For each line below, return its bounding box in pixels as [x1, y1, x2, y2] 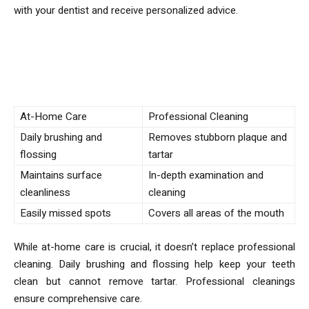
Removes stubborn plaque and [148, 129, 287, 145]
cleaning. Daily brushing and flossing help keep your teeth [14, 256, 295, 272]
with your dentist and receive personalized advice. [14, 2, 238, 18]
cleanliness [20, 184, 70, 200]
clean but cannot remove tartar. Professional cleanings [14, 273, 295, 289]
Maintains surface [20, 167, 102, 183]
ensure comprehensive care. [14, 290, 142, 306]
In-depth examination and [148, 167, 263, 183]
